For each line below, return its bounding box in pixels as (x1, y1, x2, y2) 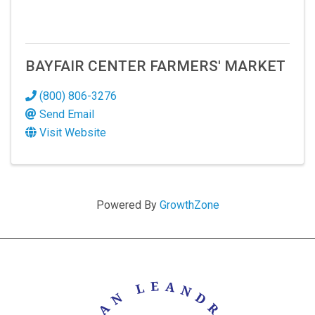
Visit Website (39, 125, 106, 139)
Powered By (96, 198, 160, 212)
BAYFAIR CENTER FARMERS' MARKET (25, 57, 285, 75)
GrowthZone (159, 198, 219, 212)
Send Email (39, 107, 94, 121)
